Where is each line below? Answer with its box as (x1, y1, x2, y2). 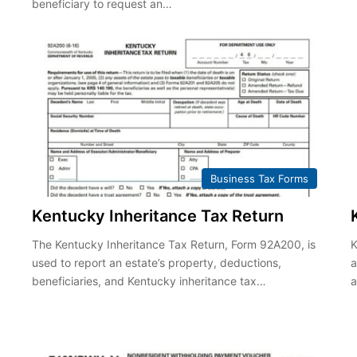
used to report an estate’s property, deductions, (31, 256, 281, 270)
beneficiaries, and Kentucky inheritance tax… (31, 274, 266, 288)
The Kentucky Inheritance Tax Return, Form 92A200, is (31, 237, 316, 252)
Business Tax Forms (210, 172, 309, 186)
